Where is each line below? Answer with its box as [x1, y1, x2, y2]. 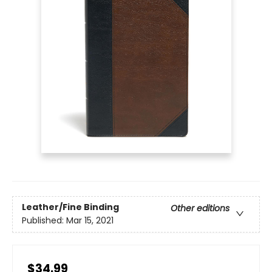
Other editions [171, 202, 229, 215]
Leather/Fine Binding [22, 201, 119, 214]
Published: [22, 214, 66, 227]
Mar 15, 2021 [66, 214, 114, 227]
